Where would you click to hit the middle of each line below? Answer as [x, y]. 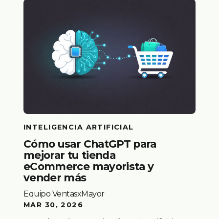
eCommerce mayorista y [89, 166]
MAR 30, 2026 [54, 205]
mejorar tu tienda [70, 155]
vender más [55, 178]
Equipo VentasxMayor [64, 194]
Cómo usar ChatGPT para [90, 144]
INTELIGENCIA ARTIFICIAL [79, 127]
